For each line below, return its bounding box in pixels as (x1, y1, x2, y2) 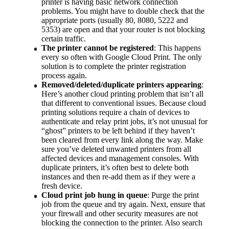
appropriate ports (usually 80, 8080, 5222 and (41, 15, 189, 25)
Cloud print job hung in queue (41, 190, 148, 199)
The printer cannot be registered (41, 43, 154, 52)
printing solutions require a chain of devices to (41, 107, 190, 117)
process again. (41, 71, 87, 80)
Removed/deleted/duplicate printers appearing (41, 80, 202, 89)
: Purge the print (147, 190, 199, 199)
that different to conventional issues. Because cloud (41, 98, 207, 107)
